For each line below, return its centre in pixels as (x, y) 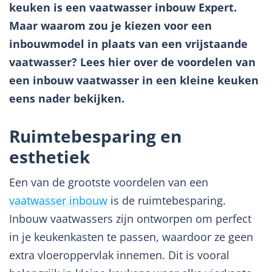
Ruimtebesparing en (95, 136)
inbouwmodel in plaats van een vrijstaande (128, 44)
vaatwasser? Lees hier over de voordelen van (132, 62)
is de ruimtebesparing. (167, 200)
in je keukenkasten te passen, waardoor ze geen (131, 237)
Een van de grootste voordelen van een (109, 182)
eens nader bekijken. (67, 98)
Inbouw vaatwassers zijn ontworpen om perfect (130, 219)
